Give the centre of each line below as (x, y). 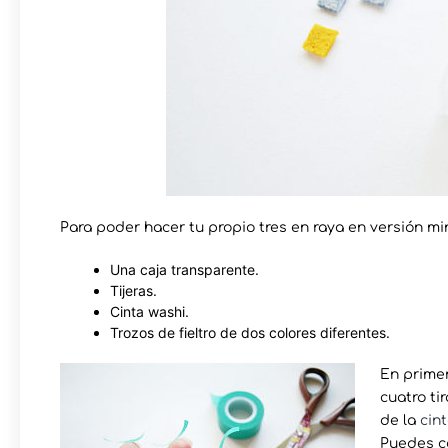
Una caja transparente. (184, 269)
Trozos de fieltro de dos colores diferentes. (250, 332)
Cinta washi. (149, 311)
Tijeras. (133, 290)
